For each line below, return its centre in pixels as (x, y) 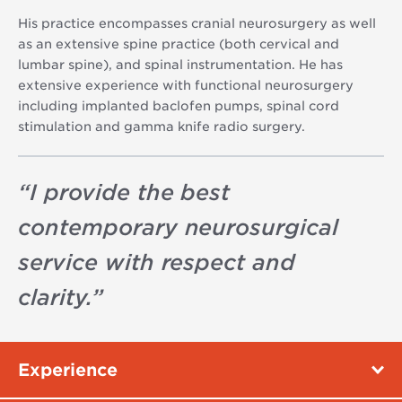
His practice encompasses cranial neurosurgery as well (197, 23)
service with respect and (157, 262)
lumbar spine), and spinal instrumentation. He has (180, 64)
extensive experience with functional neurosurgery (186, 85)
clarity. (55, 297)
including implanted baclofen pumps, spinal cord (179, 105)
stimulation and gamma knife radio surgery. (162, 126)
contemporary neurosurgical (179, 227)
